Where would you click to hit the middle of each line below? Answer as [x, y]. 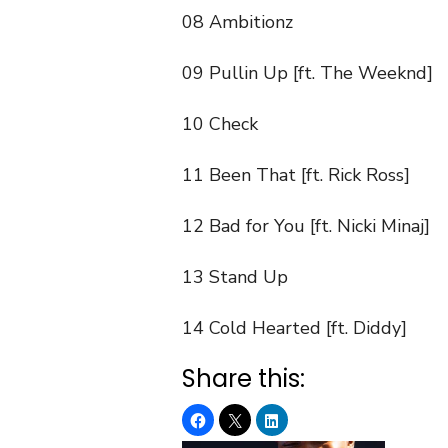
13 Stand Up [235, 277]
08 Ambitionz [237, 22]
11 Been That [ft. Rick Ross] [296, 175]
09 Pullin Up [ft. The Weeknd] [307, 73]
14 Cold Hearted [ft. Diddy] [294, 328]
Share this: [243, 379]
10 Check [220, 124]
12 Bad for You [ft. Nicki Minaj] [306, 226]
